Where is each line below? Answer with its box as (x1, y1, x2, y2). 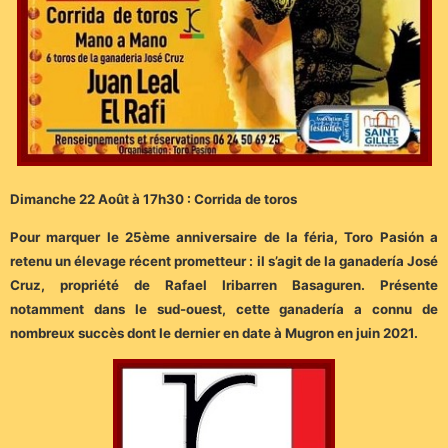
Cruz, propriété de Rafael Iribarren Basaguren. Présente (10, 277, 438, 294)
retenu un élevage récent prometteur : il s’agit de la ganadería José (10, 253, 438, 270)
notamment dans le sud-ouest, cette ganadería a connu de (10, 301, 438, 318)
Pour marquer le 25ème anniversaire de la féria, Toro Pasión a (10, 229, 438, 246)
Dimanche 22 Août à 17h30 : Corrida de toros (10, 191, 297, 208)
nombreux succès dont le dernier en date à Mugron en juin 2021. (10, 325, 418, 342)
